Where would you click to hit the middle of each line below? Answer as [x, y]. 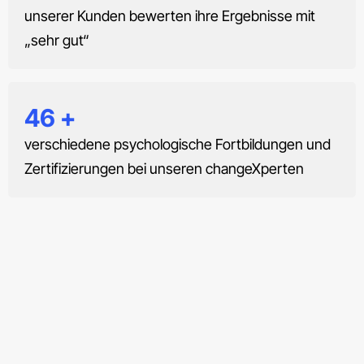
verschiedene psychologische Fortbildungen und [178, 145]
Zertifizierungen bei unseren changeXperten [164, 169]
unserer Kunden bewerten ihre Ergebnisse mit [170, 16]
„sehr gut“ [57, 41]
